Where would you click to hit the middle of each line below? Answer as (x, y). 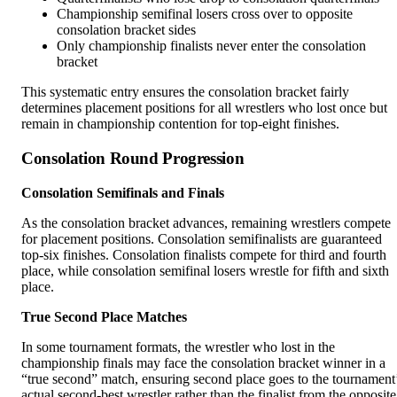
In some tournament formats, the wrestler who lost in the (178, 346)
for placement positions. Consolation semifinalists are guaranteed (202, 238)
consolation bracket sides (126, 30)
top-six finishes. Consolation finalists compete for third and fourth (204, 254)
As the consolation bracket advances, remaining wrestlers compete (206, 222)
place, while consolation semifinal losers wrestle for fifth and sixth (205, 270)
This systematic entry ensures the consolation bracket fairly (185, 92)
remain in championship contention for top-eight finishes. (180, 124)
